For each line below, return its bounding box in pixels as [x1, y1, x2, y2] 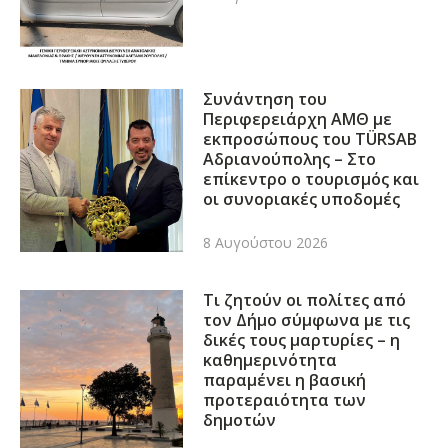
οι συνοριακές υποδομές [203, 188, 401, 210]
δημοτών [203, 409, 277, 431]
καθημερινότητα [203, 349, 338, 371]
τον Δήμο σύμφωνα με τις [203, 309, 411, 331]
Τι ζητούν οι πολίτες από [203, 289, 407, 311]
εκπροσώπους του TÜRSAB [203, 128, 418, 150]
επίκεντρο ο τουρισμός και [203, 168, 420, 190]
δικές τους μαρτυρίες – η [203, 329, 401, 351]
